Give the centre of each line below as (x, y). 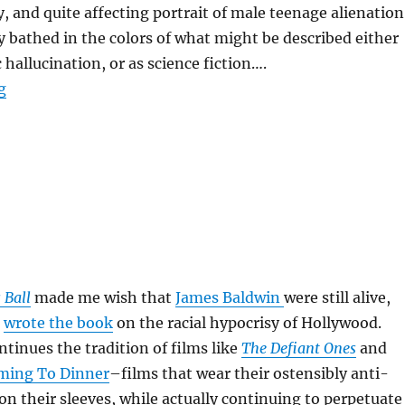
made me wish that (103, 297)
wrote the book (58, 323)
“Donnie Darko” (64, 88)
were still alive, (337, 297)
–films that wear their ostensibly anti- (249, 373)
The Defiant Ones (298, 348)
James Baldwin (229, 297)
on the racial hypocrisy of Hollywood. (247, 323)
